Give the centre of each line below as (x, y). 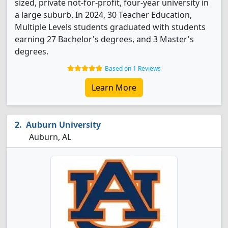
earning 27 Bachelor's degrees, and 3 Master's (104, 39)
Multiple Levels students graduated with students (110, 27)
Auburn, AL (49, 137)
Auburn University (63, 125)
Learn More (114, 88)
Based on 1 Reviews (133, 68)
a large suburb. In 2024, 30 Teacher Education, (103, 15)
